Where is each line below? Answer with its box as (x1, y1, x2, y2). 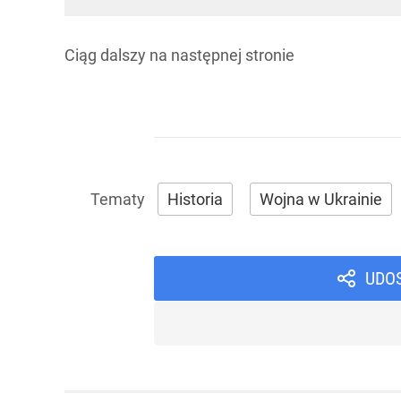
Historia (167, 190, 223, 209)
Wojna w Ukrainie (260, 190, 382, 209)
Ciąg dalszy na (64, 46, 171, 64)
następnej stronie (171, 46, 294, 64)
